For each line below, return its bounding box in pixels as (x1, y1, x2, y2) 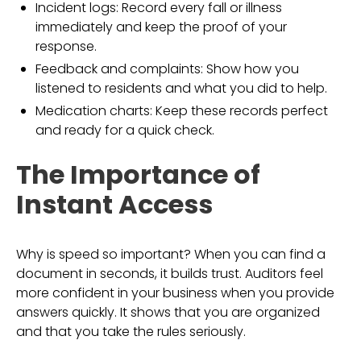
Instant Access (16, 186, 213, 222)
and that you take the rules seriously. (16, 322, 246, 341)
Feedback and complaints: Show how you (35, 60, 299, 78)
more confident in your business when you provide (16, 284, 334, 302)
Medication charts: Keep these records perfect (35, 102, 328, 120)
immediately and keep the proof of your (35, 18, 287, 36)
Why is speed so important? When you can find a (16, 245, 326, 263)
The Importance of (16, 156, 260, 193)
